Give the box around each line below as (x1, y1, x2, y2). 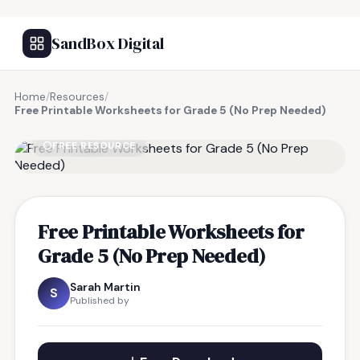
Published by (70, 294, 129, 307)
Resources (50, 90, 104, 104)
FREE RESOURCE (52, 139, 136, 152)
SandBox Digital (51, 32, 164, 55)
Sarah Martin (70, 280, 141, 294)
